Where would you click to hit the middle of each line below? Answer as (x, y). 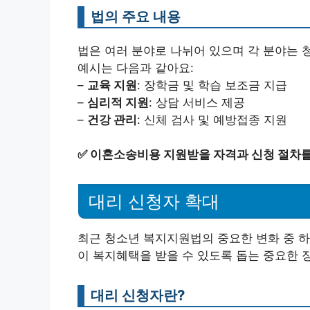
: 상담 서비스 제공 (197, 102)
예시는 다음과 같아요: (136, 67)
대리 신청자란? (138, 295)
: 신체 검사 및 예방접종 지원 (212, 119)
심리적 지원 (118, 102)
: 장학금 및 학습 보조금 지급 (212, 85)
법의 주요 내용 (136, 16)
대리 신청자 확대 (154, 201)
